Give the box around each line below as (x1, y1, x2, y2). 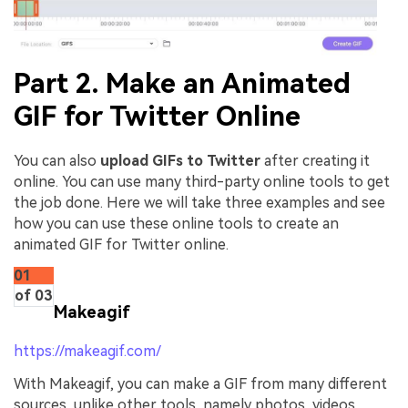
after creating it (260, 151, 370, 169)
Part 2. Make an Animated (14, 66, 351, 99)
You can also (14, 151, 100, 169)
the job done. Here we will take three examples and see (14, 193, 385, 211)
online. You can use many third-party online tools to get (14, 172, 390, 190)
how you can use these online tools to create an (14, 214, 339, 232)
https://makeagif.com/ (14, 342, 161, 361)
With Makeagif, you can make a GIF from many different (14, 374, 387, 393)
